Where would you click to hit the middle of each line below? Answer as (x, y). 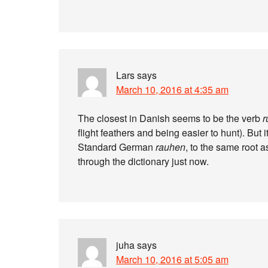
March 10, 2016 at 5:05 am (172, 259)
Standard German (117, 147)
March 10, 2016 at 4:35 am (172, 89)
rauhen (170, 147)
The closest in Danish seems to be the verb (170, 118)
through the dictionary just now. (143, 161)
